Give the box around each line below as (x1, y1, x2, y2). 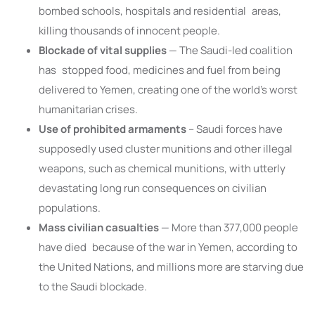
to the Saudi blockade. (39, 279, 147, 295)
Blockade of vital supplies (39, 43, 169, 58)
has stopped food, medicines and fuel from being (39, 63, 281, 78)
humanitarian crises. (39, 102, 138, 117)
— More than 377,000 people (159, 220, 298, 236)
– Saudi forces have (186, 122, 283, 137)
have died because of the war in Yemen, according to (39, 240, 297, 255)
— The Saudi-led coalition (169, 43, 292, 58)
